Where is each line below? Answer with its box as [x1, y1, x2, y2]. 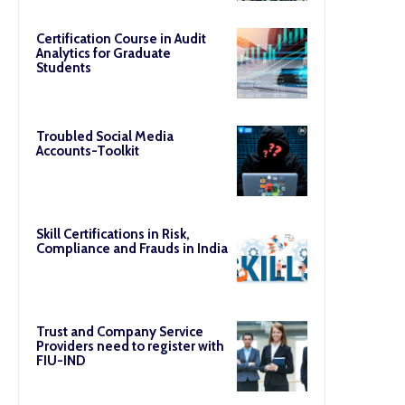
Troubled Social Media [36, 128, 174, 145]
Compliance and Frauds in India [36, 240, 228, 257]
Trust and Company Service [36, 324, 203, 340]
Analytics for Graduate [36, 45, 171, 61]
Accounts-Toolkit [36, 143, 139, 159]
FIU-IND [36, 353, 86, 369]
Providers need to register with [36, 338, 224, 354]
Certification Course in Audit [36, 31, 206, 47]
